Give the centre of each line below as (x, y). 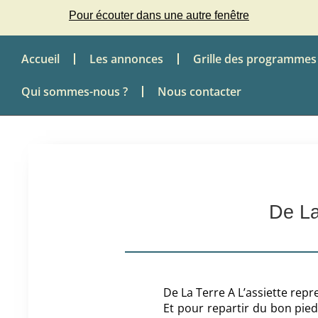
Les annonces (126, 59)
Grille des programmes (255, 59)
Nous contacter (199, 92)
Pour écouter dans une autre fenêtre (159, 15)
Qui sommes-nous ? (75, 92)
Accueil (40, 59)
